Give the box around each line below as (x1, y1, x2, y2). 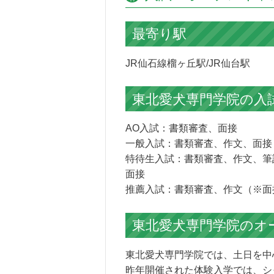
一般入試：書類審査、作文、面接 (125, 138, 272, 149)
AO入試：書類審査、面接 (125, 123, 237, 134)
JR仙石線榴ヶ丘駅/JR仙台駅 (125, 57, 250, 68)
